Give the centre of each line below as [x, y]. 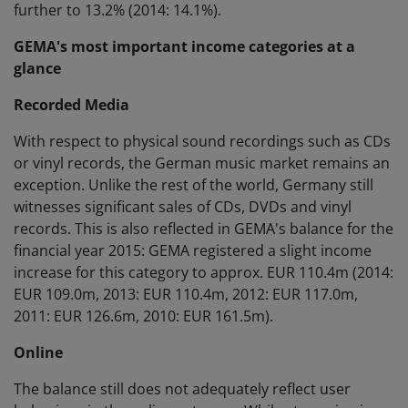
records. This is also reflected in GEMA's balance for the [204, 229]
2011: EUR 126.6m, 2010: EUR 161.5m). [143, 316]
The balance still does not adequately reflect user [182, 389]
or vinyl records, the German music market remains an [202, 163]
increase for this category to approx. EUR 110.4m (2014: [204, 273]
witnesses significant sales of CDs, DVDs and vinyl [183, 207]
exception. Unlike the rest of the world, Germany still [194, 185]
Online [38, 353]
